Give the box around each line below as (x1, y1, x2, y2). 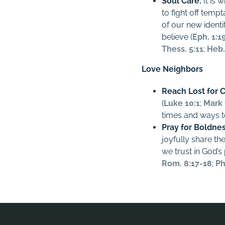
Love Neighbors (142, 64, 203, 74)
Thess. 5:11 (162, 44, 204, 54)
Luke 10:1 (164, 98, 200, 108)
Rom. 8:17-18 (162, 159, 212, 168)
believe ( (162, 32, 193, 42)
